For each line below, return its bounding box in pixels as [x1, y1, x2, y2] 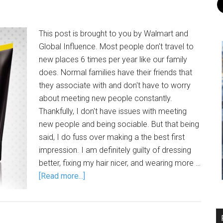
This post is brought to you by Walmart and [39, 29, 188, 38]
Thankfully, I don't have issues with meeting [39, 107, 187, 116]
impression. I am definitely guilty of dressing [39, 145, 191, 155]
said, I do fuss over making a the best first [39, 132, 185, 142]
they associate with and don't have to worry [39, 81, 191, 90]
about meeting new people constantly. [39, 94, 172, 103]
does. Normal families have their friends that [39, 68, 192, 77]
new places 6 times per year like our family [39, 55, 187, 64]
